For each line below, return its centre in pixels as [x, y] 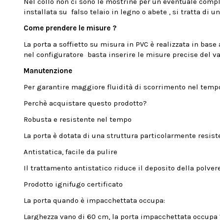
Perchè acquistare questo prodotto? [85, 103]
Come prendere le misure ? [70, 28]
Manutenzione [48, 71]
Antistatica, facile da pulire [71, 152]
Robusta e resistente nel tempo [78, 120]
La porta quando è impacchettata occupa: [95, 201]
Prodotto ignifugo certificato [73, 184]
